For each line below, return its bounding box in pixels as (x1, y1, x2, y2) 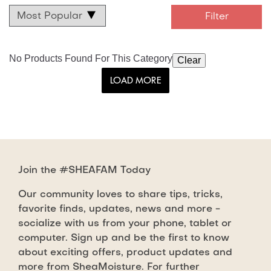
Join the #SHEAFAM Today (18, 165, 151, 175)
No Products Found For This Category (9, 53, 172, 64)
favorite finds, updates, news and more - (18, 204, 220, 214)
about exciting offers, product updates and (18, 247, 232, 258)
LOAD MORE (109, 74, 162, 86)
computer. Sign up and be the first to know (18, 233, 229, 243)
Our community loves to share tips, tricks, (18, 189, 223, 200)
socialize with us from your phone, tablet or (18, 218, 232, 229)
